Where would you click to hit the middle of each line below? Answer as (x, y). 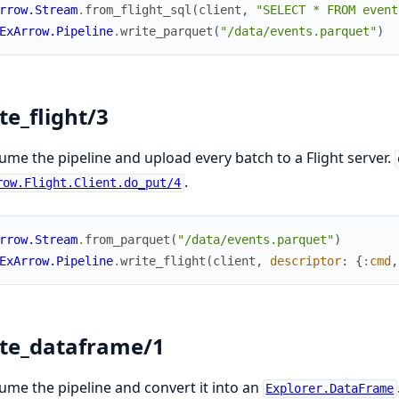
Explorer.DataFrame (330, 389)
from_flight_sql (138, 10)
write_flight (163, 261)
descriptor (305, 261)
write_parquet (166, 32)
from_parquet (127, 240)
